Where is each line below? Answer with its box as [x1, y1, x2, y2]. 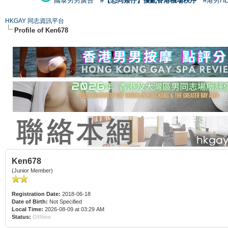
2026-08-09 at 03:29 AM [43, 206, 104, 212]
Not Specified [48, 198, 83, 205]
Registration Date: [12, 190, 61, 197]
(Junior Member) [12, 167, 53, 174]
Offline [33, 213, 51, 220]
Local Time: [12, 206, 43, 212]
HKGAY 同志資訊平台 [5, 17, 64, 24]
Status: [12, 213, 31, 220]
